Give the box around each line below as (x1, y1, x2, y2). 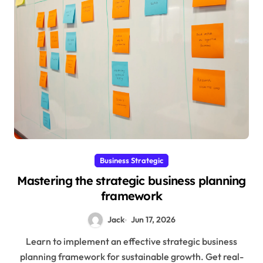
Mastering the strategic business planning (17, 173, 246, 188)
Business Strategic (100, 156, 163, 166)
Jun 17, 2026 (130, 214, 176, 225)
